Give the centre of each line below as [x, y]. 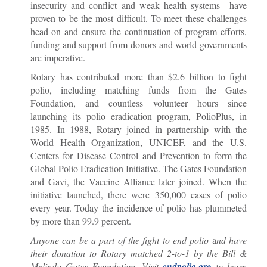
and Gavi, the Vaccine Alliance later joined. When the [139, 181]
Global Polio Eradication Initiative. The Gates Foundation [139, 168]
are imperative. [58, 57]
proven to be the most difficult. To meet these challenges [139, 18]
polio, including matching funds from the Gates [139, 89]
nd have [232, 240]
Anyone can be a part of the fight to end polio [120, 240]
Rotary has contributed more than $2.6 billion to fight [139, 76]
